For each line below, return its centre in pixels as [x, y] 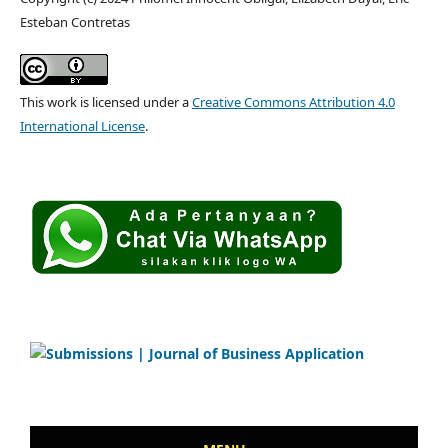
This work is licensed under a [105, 101]
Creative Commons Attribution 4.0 [293, 101]
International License [82, 125]
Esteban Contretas [74, 21]
